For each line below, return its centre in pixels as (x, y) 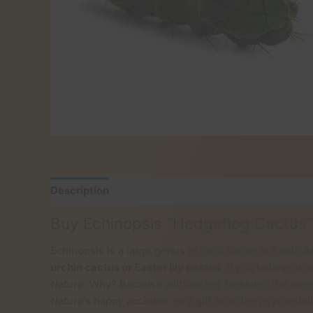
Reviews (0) (153, 190)
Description (80, 190)
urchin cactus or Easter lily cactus (136, 268)
